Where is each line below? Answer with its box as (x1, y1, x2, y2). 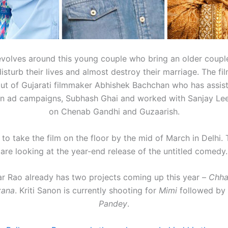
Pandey (99, 198, 127, 209)
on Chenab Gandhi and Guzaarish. (48, 106, 180, 117)
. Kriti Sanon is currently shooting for (14, 185, 159, 196)
